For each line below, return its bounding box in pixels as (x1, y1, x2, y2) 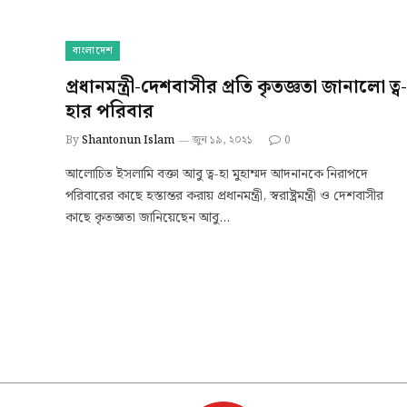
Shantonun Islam (82, 131, 174, 149)
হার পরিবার (65, 96, 154, 126)
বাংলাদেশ (73, 42, 114, 59)
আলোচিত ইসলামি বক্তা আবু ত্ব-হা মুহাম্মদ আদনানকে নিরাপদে (65, 163, 368, 185)
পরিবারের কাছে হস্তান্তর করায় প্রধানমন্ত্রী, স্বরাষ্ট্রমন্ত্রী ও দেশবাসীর (65, 184, 383, 207)
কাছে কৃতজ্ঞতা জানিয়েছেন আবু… (65, 206, 230, 229)
